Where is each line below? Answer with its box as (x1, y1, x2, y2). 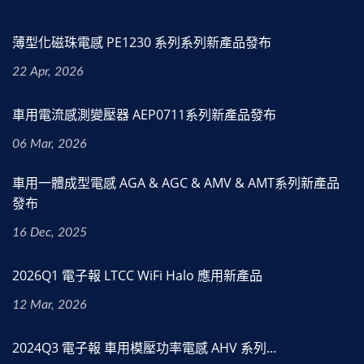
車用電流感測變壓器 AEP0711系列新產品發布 (12, 106, 276, 124)
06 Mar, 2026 (12, 137, 87, 151)
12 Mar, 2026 (12, 298, 87, 312)
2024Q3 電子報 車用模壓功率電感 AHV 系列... (12, 339, 276, 357)
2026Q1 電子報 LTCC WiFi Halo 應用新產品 (12, 266, 262, 285)
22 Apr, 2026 (12, 65, 84, 79)
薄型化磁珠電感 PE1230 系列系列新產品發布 (12, 33, 271, 52)
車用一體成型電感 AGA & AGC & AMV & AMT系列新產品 (12, 174, 340, 193)
